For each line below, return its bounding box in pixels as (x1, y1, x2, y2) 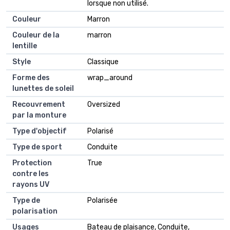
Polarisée (87, 196, 118, 205)
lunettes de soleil (12, 84, 74, 93)
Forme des (12, 73, 50, 82)
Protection (12, 158, 52, 167)
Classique (87, 57, 119, 66)
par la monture (12, 110, 66, 120)
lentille (12, 41, 37, 50)
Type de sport (12, 142, 62, 151)
